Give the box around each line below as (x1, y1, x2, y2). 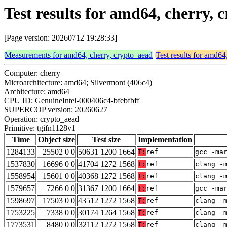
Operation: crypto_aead (4, 115, 79, 124)
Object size (38, 135, 75, 144)
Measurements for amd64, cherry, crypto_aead (5, 51, 153, 60)
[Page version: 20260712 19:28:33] (4, 33, 117, 43)
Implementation (138, 135, 192, 144)
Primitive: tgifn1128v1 (4, 124, 75, 133)
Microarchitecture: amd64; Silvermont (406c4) (4, 78, 152, 87)
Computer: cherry (4, 69, 60, 78)
